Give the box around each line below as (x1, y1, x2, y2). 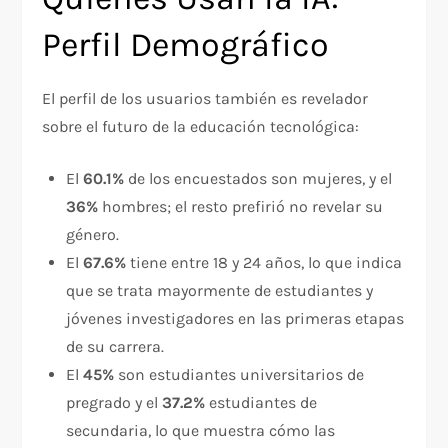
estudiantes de (205, 393, 318, 413)
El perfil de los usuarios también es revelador (42, 89, 369, 109)
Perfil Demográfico (42, 25, 330, 66)
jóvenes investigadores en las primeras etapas (66, 309, 405, 329)
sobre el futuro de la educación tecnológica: (42, 117, 360, 137)
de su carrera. (66, 337, 165, 357)
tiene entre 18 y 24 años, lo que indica (126, 253, 403, 273)
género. (66, 225, 120, 245)
